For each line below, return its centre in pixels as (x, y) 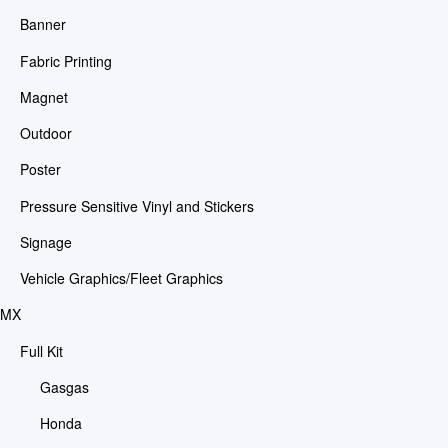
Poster (40, 169)
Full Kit (41, 350)
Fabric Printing (65, 60)
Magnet (43, 96)
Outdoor (45, 133)
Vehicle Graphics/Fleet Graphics (121, 278)
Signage (45, 241)
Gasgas (64, 386)
